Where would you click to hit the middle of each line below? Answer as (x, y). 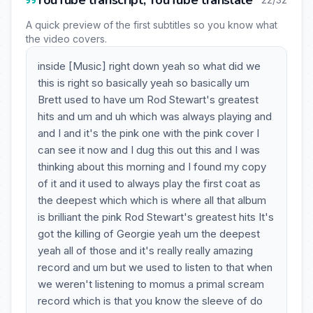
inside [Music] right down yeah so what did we (149, 66)
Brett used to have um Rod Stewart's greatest (148, 100)
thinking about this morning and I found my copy (152, 167)
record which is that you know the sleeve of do (150, 301)
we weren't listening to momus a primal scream (151, 284)
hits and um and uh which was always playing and (155, 116)
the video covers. (66, 39)
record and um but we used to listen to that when (155, 267)
